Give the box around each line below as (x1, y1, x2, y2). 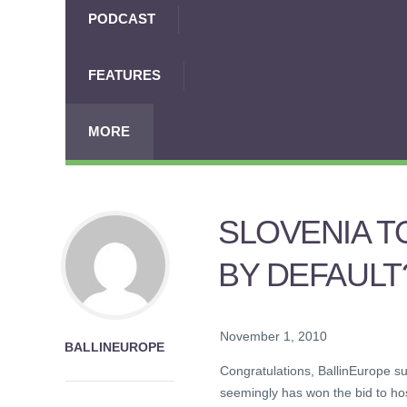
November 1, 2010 (220, 329, 327, 344)
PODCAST (88, 11, 155, 26)
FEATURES (88, 67, 161, 83)
